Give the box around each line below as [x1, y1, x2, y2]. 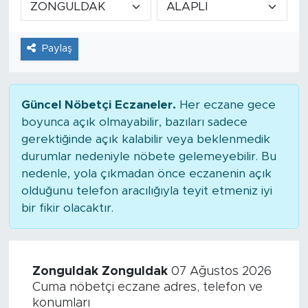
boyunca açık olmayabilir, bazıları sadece [21, 115, 247, 128]
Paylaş [41, 43, 72, 54]
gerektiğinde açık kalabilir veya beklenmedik [21, 133, 270, 145]
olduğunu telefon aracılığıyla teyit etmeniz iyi [21, 184, 272, 197]
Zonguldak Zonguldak [32, 265, 168, 278]
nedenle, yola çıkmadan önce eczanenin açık [21, 167, 272, 179]
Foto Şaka [36, 124, 100, 135]
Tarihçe [36, 19, 85, 30]
